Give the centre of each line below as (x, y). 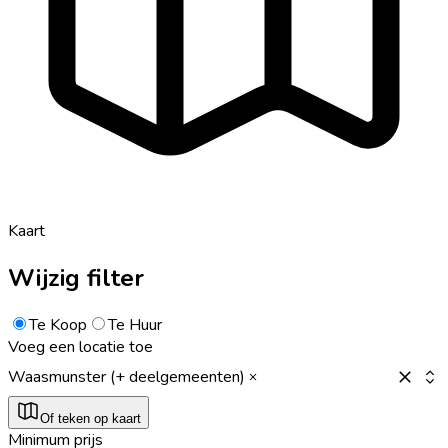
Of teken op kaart (90, 418)
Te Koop (58, 324)
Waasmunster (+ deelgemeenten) (126, 376)
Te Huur (135, 324)
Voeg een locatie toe (80, 346)
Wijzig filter (76, 277)
